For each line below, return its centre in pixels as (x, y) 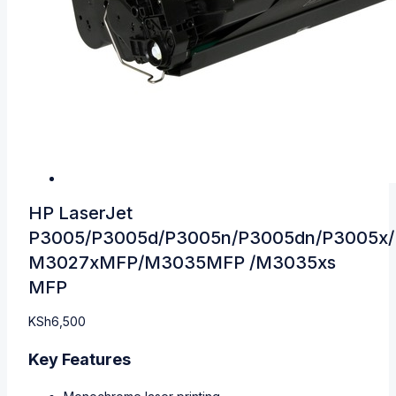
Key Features (81, 360)
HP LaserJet (80, 213)
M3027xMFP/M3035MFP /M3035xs (182, 263)
